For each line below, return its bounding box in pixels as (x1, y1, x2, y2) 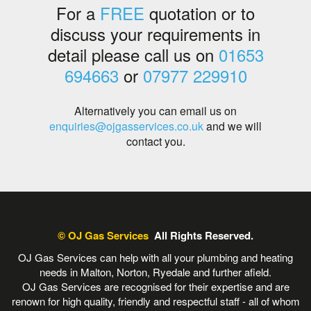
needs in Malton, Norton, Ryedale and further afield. (40, 264, 271, 280)
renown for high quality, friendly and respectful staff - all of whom (11, 294, 300, 309)
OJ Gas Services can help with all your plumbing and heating (18, 250, 293, 265)
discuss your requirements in (51, 22, 260, 47)
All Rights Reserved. (149, 227, 253, 243)
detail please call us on (47, 42, 219, 67)
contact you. (126, 133, 185, 150)
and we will (203, 118, 262, 135)
